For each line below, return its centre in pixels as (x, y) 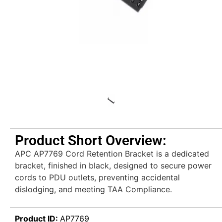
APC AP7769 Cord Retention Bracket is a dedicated (112, 154)
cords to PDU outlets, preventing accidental (97, 177)
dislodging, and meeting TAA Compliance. (93, 189)
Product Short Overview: (91, 140)
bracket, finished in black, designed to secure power (113, 166)
